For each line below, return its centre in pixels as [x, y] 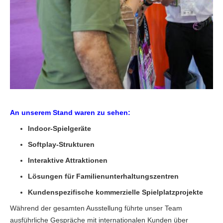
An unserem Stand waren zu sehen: [70, 113]
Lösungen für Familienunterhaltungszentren [103, 176]
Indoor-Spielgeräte [59, 129]
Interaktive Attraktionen [68, 161]
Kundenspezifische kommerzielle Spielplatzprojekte [115, 192]
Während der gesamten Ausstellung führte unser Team [96, 208]
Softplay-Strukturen [61, 145]
